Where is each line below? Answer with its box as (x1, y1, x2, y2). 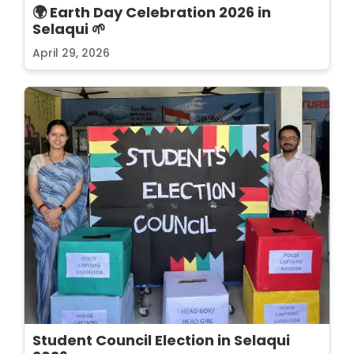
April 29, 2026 (32, 44, 110, 61)
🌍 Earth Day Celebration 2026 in (32, 2, 271, 22)
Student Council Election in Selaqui (32, 330, 290, 350)
